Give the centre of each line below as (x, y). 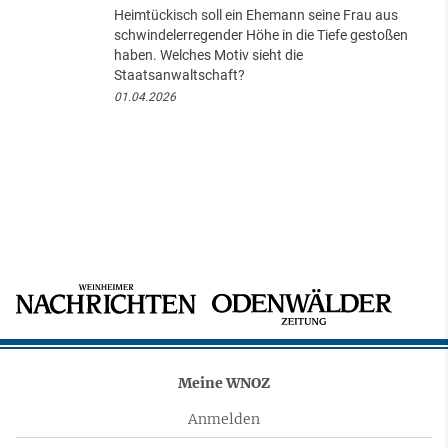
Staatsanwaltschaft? (179, 75)
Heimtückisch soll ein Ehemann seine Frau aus (256, 15)
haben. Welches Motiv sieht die (208, 55)
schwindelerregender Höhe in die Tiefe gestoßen (261, 35)
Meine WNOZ (224, 383)
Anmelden (224, 419)
